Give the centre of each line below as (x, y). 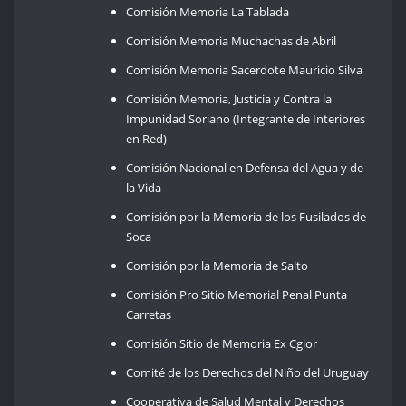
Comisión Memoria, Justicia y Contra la (229, 98)
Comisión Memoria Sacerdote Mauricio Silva (245, 69)
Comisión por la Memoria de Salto (217, 265)
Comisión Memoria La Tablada (208, 11)
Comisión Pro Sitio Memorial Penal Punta (237, 294)
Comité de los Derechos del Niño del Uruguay (248, 372)
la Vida (144, 187)
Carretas (149, 314)
